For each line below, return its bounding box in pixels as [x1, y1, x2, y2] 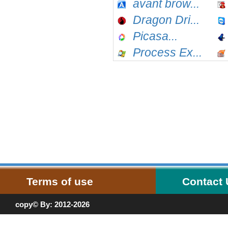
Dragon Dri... [133, 13, 199, 26]
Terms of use [26, 176, 93, 187]
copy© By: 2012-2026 [15, 200, 90, 209]
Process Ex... [133, 46, 202, 59]
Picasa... [133, 30, 178, 43]
